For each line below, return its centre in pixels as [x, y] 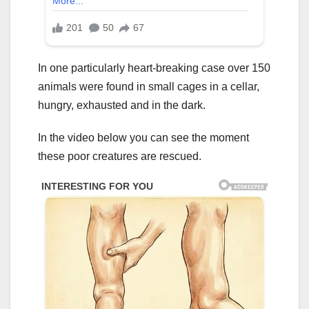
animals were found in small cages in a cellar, [149, 87]
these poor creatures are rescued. [120, 157]
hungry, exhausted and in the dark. [122, 106]
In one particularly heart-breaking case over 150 [154, 68]
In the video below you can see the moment [143, 138]
